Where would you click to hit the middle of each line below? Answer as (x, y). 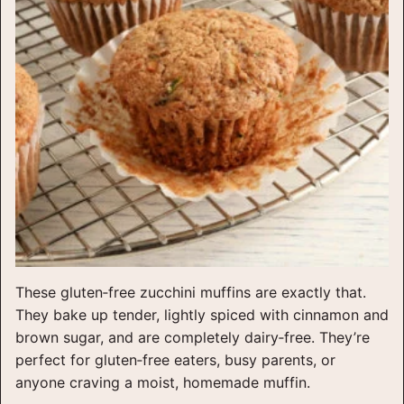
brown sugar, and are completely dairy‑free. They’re (193, 338)
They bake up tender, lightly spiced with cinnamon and (202, 315)
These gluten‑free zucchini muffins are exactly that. (191, 293)
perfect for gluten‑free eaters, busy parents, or (175, 360)
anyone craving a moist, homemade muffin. (163, 383)
